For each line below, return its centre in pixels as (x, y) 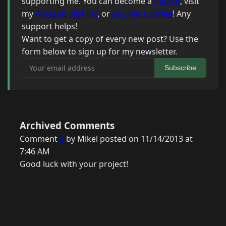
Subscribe (180, 68)
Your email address (58, 64)
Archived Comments (67, 126)
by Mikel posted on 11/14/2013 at (128, 139)
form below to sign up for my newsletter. (99, 52)
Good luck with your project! (74, 164)
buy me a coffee (142, 14)
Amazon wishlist (66, 14)
